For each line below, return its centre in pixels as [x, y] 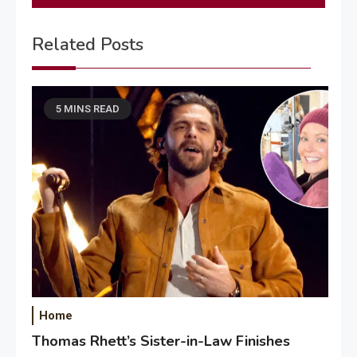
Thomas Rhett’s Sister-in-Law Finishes [161, 341]
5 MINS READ [88, 109]
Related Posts [88, 45]
